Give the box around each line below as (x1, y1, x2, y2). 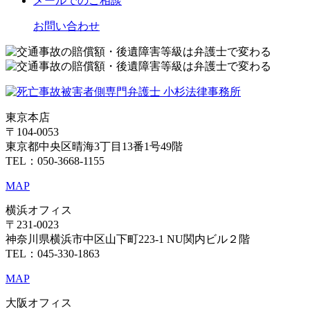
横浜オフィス (6, 204, 72, 216)
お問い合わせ (33, 20, 100, 32)
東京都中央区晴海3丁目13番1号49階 (6, 140, 183, 152)
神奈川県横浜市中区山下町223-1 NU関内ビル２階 (6, 233, 250, 245)
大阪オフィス (6, 297, 72, 309)
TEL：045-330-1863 (6, 248, 100, 259)
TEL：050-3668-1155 (6, 155, 104, 167)
